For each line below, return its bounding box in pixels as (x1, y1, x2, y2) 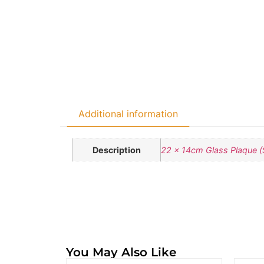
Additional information (78, 108, 179, 120)
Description (92, 145, 141, 156)
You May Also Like (66, 245, 176, 259)
